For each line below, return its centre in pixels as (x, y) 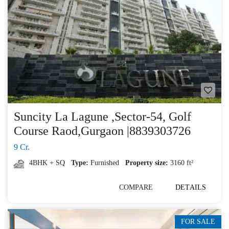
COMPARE (136, 187)
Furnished (105, 163)
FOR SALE (198, 222)
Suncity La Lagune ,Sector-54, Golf (102, 117)
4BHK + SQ (47, 163)
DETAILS (191, 187)
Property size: (147, 163)
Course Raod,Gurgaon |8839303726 (102, 131)
